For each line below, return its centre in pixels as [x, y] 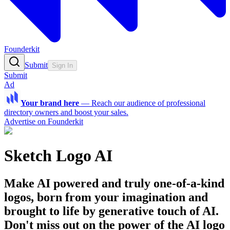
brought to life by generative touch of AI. [111, 211]
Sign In [62, 65]
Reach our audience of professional [148, 103]
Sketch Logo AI [58, 156]
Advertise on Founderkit [44, 121]
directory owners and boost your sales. [66, 112]
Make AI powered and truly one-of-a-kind [114, 183]
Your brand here [50, 103]
